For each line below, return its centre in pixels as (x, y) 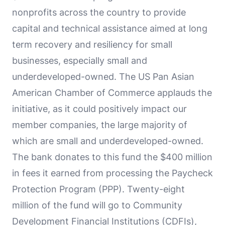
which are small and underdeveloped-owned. (108, 141)
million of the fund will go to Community (97, 205)
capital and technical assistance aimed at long (110, 28)
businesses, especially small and (80, 60)
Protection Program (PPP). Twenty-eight (98, 189)
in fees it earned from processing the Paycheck (113, 173)
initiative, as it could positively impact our (99, 108)
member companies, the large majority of (100, 125)
